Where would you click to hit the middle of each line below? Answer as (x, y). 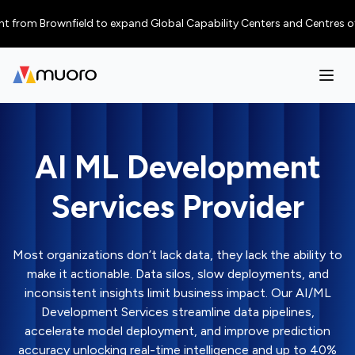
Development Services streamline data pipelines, (177, 312)
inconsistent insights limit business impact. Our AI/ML (177, 293)
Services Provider (177, 207)
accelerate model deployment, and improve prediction (177, 331)
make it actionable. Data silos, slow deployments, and (177, 274)
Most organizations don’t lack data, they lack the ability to (177, 255)
